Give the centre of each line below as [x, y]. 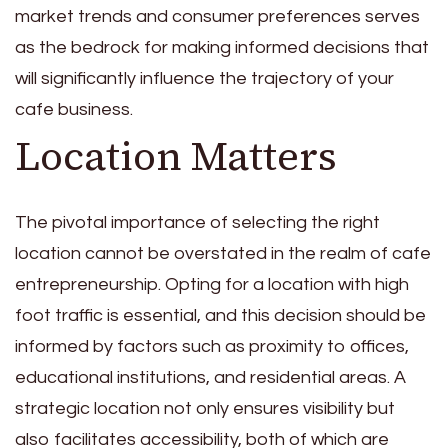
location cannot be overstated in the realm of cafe [223, 253]
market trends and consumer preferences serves [217, 16]
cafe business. [74, 109]
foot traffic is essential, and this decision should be [220, 315]
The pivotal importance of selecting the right [197, 222]
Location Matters [176, 155]
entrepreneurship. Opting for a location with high [212, 284]
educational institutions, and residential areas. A [210, 377]
